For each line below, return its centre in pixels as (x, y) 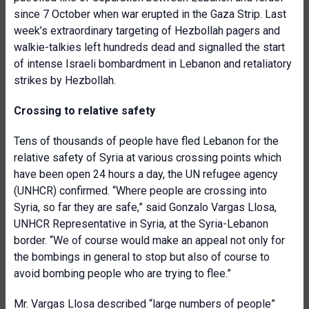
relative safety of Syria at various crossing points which (148, 158)
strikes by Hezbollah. (65, 80)
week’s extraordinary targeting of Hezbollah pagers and (147, 31)
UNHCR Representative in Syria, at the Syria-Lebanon (141, 224)
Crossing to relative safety (84, 111)
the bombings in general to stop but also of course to (142, 257)
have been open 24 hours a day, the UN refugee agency (146, 174)
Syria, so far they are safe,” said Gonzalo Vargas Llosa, (145, 207)
